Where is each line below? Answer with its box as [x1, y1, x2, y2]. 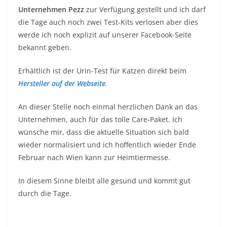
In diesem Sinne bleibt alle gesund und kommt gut [18, 175, 191, 185]
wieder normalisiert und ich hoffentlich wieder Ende [18, 139, 196, 149]
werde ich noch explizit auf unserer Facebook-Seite [18, 29, 192, 40]
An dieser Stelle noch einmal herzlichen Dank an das [18, 101, 198, 111]
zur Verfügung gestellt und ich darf [84, 4, 206, 14]
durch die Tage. [18, 188, 71, 198]
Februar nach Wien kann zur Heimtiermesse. [18, 152, 170, 162]
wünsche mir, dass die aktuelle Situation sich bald [18, 127, 189, 137]
